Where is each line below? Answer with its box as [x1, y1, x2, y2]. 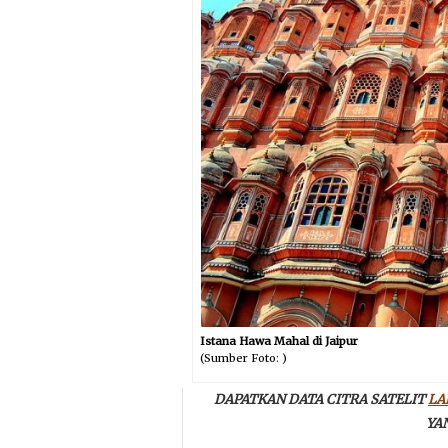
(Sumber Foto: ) [199, 351, 287, 366]
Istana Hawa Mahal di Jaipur [199, 334, 358, 349]
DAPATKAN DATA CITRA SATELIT [214, 391, 428, 409]
